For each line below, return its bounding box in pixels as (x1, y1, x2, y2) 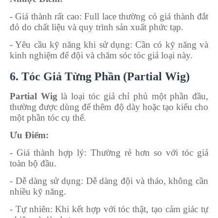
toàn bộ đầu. (10, 158, 56, 168)
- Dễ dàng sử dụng (10, 175, 81, 186)
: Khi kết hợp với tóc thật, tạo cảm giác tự (50, 203, 208, 214)
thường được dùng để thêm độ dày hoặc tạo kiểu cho (10, 101, 208, 112)
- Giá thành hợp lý (10, 147, 84, 158)
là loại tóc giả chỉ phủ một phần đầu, (57, 91, 209, 101)
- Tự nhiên (10, 203, 50, 214)
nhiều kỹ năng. (10, 186, 66, 197)
